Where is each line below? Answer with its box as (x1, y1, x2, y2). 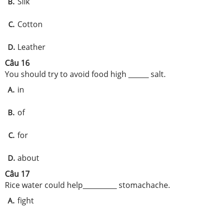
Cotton (17, 19, 43, 30)
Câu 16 (5, 58, 30, 68)
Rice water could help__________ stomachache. (5, 180, 170, 190)
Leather (17, 42, 46, 52)
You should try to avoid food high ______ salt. (5, 69, 166, 79)
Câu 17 (5, 169, 30, 179)
